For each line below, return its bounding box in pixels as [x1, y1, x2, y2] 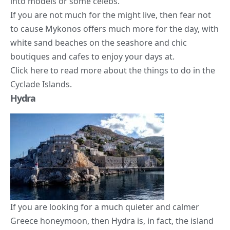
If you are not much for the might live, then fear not [10, 9, 211, 21]
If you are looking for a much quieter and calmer [10, 201, 199, 213]
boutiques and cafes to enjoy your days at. [10, 51, 175, 63]
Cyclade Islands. [10, 79, 72, 90]
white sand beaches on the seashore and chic [10, 37, 187, 49]
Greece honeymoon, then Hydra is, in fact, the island [10, 215, 214, 226]
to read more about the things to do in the [48, 65, 215, 76]
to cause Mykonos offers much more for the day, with [10, 23, 219, 35]
